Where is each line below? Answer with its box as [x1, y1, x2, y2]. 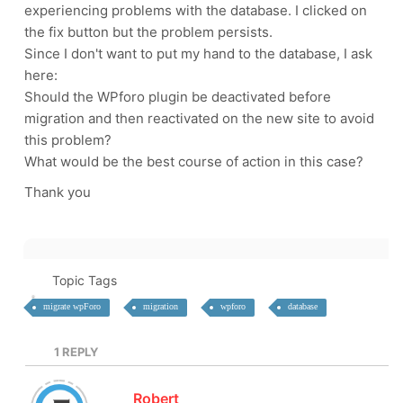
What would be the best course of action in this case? [24, 153, 363, 170]
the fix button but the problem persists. [24, 23, 273, 40]
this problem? [24, 131, 112, 148]
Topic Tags [51, 273, 117, 288]
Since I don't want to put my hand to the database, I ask [24, 45, 372, 62]
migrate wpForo [43, 301, 101, 311]
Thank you [24, 184, 91, 201]
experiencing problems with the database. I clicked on [24, 2, 367, 19]
